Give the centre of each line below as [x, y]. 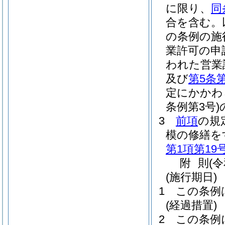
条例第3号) [193, 107]
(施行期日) [191, 177]
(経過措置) [191, 205]
